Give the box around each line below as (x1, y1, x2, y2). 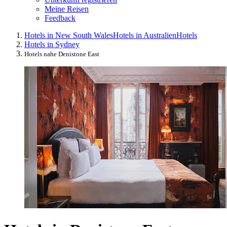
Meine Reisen (45, 4, 89, 13)
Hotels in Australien (113, 30, 176, 40)
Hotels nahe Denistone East (24, 50, 99, 58)
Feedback (45, 13, 75, 22)
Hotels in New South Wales (24, 30, 113, 40)
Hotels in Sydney (24, 40, 80, 49)
